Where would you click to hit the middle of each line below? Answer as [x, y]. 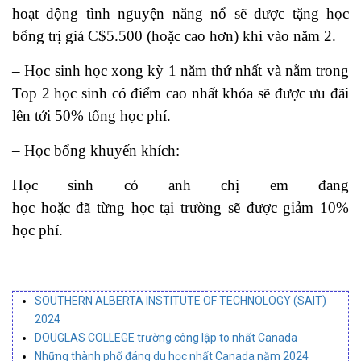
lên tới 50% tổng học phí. [91, 116]
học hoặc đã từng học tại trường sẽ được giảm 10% [180, 207]
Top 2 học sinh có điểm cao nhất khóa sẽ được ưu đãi [180, 93]
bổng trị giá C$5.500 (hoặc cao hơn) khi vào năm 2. [174, 36]
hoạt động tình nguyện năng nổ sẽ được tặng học [180, 13]
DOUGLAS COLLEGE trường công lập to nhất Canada [166, 338]
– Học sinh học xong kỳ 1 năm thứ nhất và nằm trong [180, 71]
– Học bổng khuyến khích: [96, 150]
